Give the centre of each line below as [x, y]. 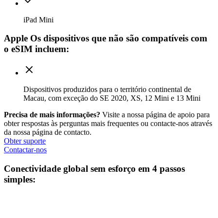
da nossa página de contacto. [48, 132]
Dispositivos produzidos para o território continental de [107, 89]
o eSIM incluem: [36, 49]
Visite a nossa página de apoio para [155, 114]
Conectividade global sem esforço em [78, 168]
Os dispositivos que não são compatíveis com [118, 38]
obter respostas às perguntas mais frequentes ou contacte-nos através [108, 123]
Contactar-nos [25, 149]
